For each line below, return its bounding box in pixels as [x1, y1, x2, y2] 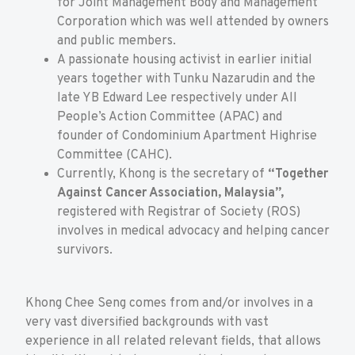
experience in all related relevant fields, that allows [25, 334, 321, 350]
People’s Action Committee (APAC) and [57, 109, 282, 126]
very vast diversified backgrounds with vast [25, 315, 269, 331]
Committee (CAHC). [57, 147, 172, 164]
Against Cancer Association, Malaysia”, [57, 185, 284, 202]
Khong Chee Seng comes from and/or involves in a [25, 296, 313, 312]
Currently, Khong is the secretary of [57, 166, 268, 183]
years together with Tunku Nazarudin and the [57, 71, 315, 88]
